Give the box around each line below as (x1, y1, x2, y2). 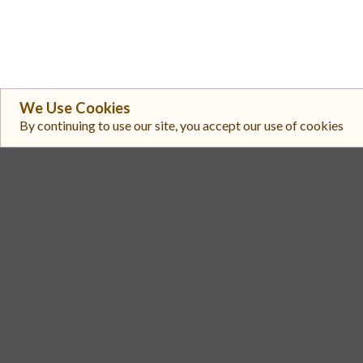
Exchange (164, 296, 216, 310)
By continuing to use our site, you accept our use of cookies (19, 117, 344, 133)
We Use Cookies (19, 99, 130, 117)
